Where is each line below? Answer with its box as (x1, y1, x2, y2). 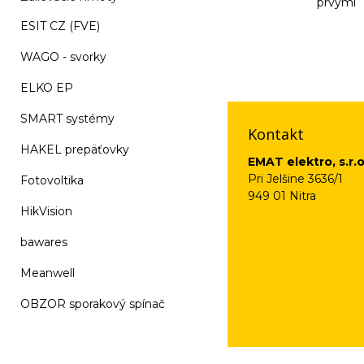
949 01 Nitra (248, 188, 316, 203)
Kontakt (248, 124, 304, 144)
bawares (20, 235, 67, 249)
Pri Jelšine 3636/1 (248, 171, 343, 186)
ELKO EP (20, 80, 73, 95)
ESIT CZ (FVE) (20, 19, 100, 33)
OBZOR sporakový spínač (20, 297, 165, 311)
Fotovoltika (20, 173, 84, 188)
